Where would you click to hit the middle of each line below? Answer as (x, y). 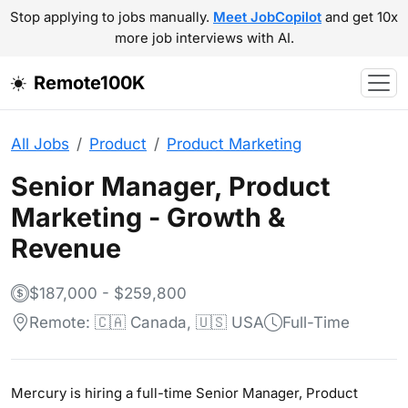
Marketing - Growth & (148, 217)
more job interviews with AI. (204, 38)
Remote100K (89, 83)
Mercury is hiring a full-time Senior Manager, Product (184, 393)
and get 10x (360, 17)
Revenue (66, 248)
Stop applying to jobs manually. (112, 17)
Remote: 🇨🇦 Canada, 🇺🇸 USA (147, 322)
